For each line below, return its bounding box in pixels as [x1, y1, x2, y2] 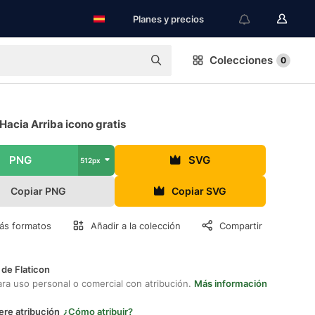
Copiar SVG [172, 185, 227, 197]
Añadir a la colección [91, 220, 181, 231]
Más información [194, 278, 267, 289]
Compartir [219, 220, 262, 231]
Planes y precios [133, 13, 204, 25]
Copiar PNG [11, 185, 67, 197]
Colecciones [210, 53, 273, 67]
